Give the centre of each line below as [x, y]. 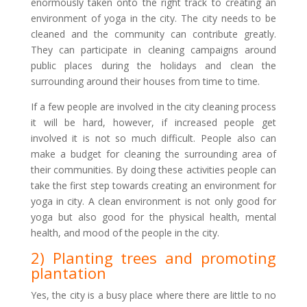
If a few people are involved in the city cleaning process [153, 107]
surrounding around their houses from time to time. [145, 81]
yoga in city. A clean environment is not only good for [153, 201]
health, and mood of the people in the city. [125, 233]
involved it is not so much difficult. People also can [153, 138]
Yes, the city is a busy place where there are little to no [153, 295]
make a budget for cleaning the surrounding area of [153, 154]
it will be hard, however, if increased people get [153, 122]
